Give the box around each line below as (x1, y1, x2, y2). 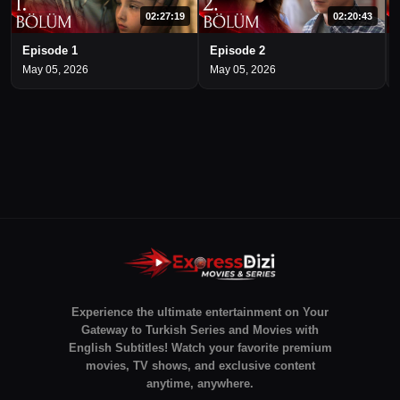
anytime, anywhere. (146, 376, 254, 390)
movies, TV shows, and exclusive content (85, 358, 315, 372)
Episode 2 (210, 44, 265, 57)
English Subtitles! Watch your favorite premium (68, 340, 332, 354)
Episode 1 (22, 44, 78, 57)
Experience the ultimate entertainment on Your (71, 304, 329, 319)
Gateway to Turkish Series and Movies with (81, 322, 319, 337)
